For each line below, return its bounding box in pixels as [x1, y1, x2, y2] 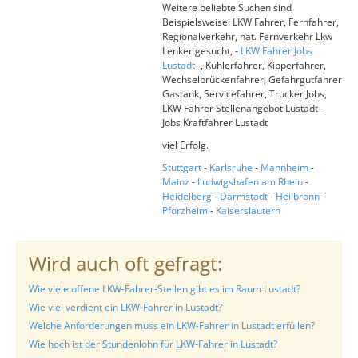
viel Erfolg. [161, 138, 209, 152]
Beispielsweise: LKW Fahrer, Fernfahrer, [161, 15, 339, 29]
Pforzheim [161, 204, 208, 217]
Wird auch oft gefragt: [29, 250, 222, 276]
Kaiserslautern [215, 204, 280, 217]
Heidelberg [161, 189, 212, 203]
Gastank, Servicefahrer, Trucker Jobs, [161, 87, 327, 101]
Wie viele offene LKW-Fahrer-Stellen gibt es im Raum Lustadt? [29, 282, 300, 296]
